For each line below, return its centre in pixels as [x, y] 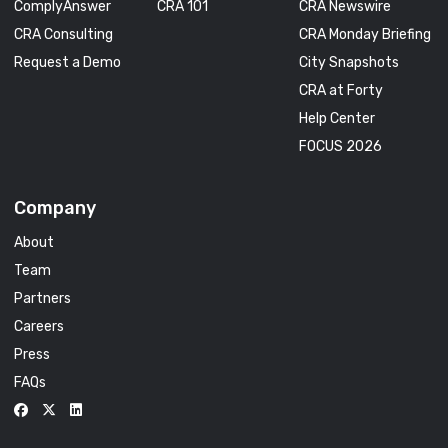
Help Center [337, 118]
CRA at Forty [341, 90]
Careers [39, 326]
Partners [42, 298]
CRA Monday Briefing [365, 34]
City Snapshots [349, 62]
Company [55, 207]
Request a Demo [67, 62]
